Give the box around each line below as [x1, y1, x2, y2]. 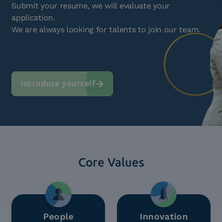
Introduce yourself [21, 79, 96, 88]
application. [11, 13, 55, 22]
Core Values [78, 155, 144, 169]
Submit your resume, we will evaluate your [11, 1, 170, 10]
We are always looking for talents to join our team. [11, 25, 200, 34]
